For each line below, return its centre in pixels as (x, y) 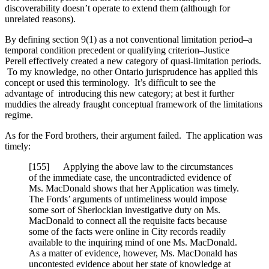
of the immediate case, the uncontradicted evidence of (130, 178)
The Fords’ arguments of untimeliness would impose (128, 199)
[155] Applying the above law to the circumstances (131, 167)
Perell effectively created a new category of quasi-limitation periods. (133, 61)
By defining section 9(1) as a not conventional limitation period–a (128, 40)
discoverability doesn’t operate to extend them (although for (117, 8)
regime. (19, 115)
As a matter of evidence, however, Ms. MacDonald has (133, 253)
